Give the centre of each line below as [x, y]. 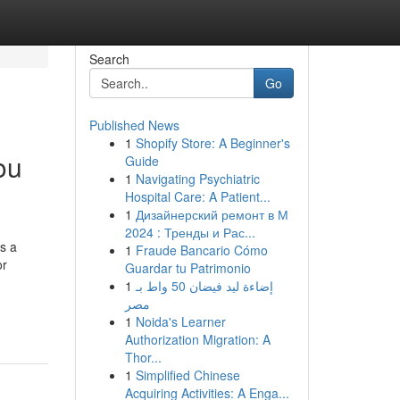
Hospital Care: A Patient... [197, 196]
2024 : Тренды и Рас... [190, 232]
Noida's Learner [180, 321]
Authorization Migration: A [197, 339]
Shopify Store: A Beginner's [212, 143]
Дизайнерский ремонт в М [212, 214]
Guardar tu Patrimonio [187, 268]
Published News [134, 125]
